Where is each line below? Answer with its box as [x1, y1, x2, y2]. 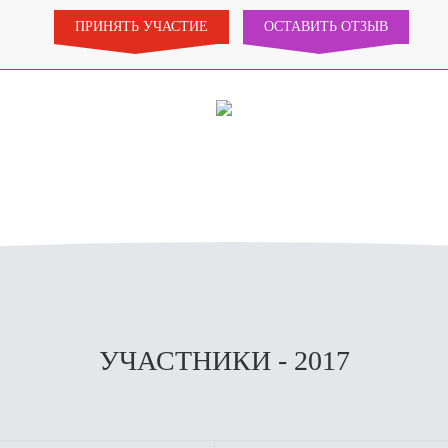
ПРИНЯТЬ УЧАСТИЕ [75, 19, 208, 34]
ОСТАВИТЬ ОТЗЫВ [264, 19, 388, 34]
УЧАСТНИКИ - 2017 [98, 345, 350, 376]
